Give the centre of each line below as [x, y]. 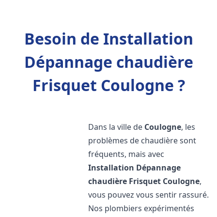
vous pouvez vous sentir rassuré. [149, 195]
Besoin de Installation [108, 39]
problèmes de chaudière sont [142, 140]
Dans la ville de [116, 127]
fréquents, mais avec [126, 154]
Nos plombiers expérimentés [141, 208]
